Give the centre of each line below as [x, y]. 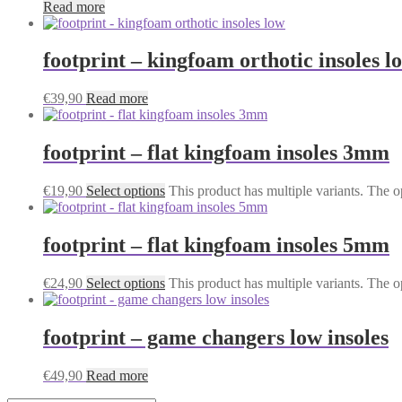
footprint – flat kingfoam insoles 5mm [216, 245]
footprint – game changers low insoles [216, 337]
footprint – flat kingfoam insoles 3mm [216, 153]
